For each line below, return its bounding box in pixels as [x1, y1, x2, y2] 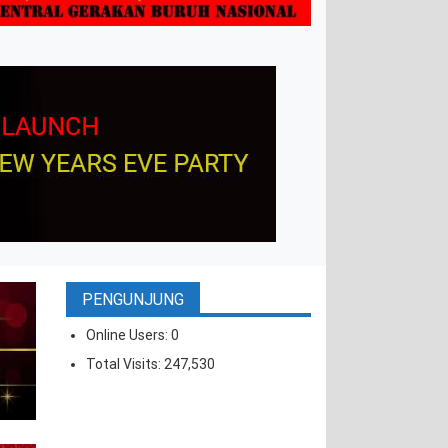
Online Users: [86, 327, 171, 344]
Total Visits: [86, 356, 164, 373]
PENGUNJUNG [82, 290, 184, 310]
